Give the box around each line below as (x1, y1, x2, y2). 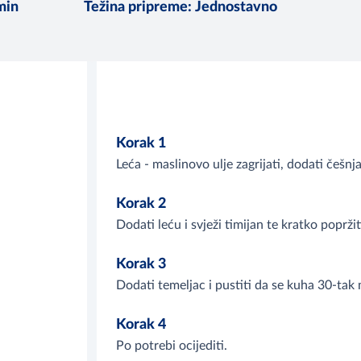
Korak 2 (116, 197, 166, 212)
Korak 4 (116, 317, 166, 333)
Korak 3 (116, 257, 166, 272)
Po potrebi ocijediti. (116, 339, 227, 353)
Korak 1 (116, 136, 166, 151)
